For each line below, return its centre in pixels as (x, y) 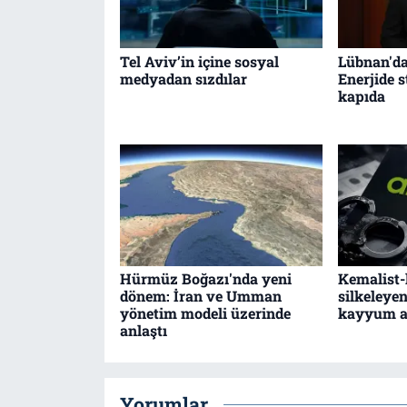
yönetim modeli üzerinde (205, 313)
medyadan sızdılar (183, 78)
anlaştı (143, 331)
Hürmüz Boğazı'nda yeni (205, 279)
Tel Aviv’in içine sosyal (199, 61)
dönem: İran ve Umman (200, 296)
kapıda (361, 95)
